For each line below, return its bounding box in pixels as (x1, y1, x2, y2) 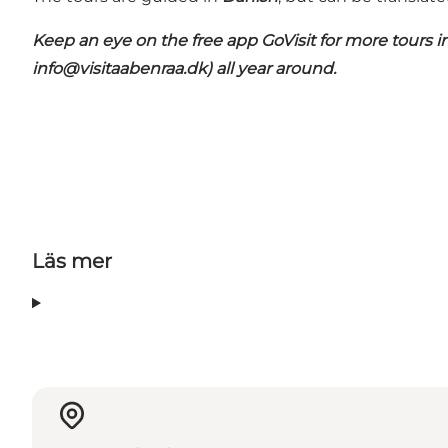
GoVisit (261, 31, 315, 51)
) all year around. (207, 59, 336, 79)
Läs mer (32, 249, 112, 274)
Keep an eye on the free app (32, 31, 261, 51)
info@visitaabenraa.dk (32, 59, 207, 79)
